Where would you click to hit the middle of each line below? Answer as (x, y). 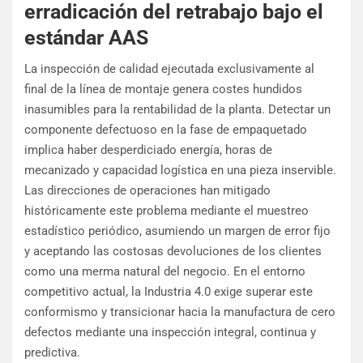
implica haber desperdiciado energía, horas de (148, 150)
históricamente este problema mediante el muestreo (167, 211)
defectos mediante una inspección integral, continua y (170, 333)
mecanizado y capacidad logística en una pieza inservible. (180, 171)
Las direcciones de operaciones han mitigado (147, 191)
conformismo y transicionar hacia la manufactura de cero (180, 312)
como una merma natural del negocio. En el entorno (165, 272)
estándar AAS (86, 38)
